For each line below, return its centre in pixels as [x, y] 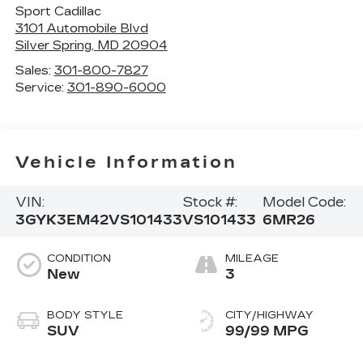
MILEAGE [252, 259]
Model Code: [305, 202]
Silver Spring [53, 46]
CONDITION [79, 259]
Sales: [34, 71]
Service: [41, 88]
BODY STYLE [85, 316]
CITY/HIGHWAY [269, 316]
